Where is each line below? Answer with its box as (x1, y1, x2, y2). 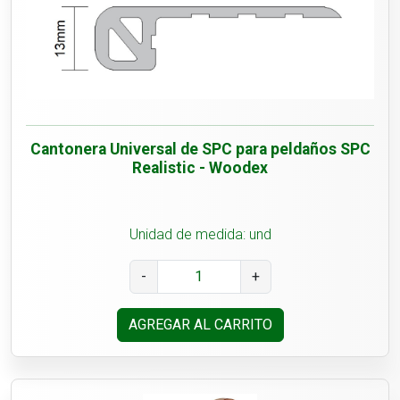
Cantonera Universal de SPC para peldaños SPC (29, 140, 371, 159)
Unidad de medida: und (129, 226, 271, 244)
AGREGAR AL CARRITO (128, 316, 272, 334)
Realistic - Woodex (132, 159, 268, 178)
